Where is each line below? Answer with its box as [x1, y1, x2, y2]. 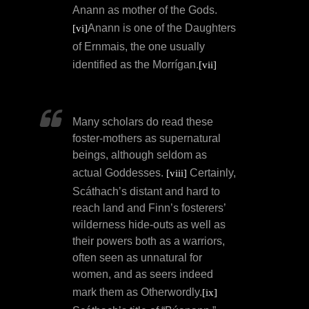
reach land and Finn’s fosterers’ [72, 202, 226, 215]
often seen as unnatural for [72, 252, 202, 264]
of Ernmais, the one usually [72, 41, 205, 53]
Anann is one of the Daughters [88, 22, 236, 34]
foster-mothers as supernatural [72, 132, 221, 145]
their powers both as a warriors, [72, 235, 225, 248]
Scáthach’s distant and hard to [72, 186, 220, 198]
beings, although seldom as [72, 149, 207, 161]
